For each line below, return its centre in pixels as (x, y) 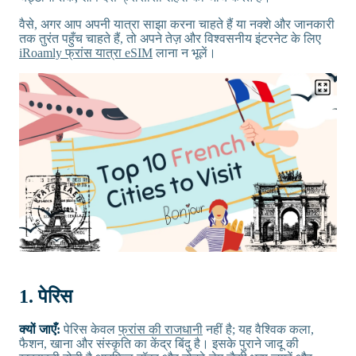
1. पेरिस (46, 296)
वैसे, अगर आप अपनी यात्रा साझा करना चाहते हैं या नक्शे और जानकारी (177, 24)
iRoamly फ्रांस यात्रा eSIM (86, 53)
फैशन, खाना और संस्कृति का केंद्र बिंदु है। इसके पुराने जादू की (159, 344)
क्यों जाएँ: (41, 329)
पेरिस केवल (91, 329)
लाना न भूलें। (184, 53)
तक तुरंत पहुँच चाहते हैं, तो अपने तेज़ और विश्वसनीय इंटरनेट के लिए (170, 39)
